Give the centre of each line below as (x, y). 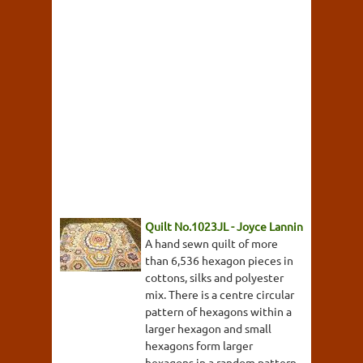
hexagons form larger (199, 345)
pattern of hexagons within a (218, 311)
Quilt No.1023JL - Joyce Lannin (224, 226)
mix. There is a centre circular (220, 294)
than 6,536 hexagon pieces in (219, 260)
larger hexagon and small (208, 328)
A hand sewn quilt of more (211, 243)
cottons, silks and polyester (214, 277)
